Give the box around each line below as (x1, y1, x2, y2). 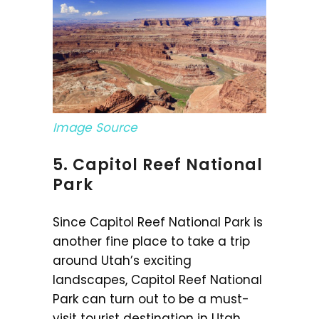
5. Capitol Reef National (53, 153, 263, 176)
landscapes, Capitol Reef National (53, 271, 262, 288)
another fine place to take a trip (53, 232, 250, 250)
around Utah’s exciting (53, 251, 192, 269)
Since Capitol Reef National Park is (53, 213, 263, 231)
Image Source (53, 118, 137, 136)
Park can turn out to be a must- (53, 290, 249, 308)
